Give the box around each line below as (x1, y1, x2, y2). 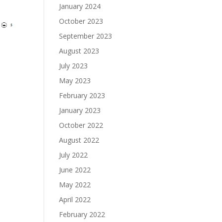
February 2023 (59, 91, 106, 100)
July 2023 (59, 61, 88, 70)
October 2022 (59, 120, 104, 130)
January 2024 (59, 1, 101, 11)
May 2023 (59, 76, 91, 85)
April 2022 (59, 195, 91, 204)
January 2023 (59, 106, 101, 115)
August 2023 (59, 46, 100, 55)
